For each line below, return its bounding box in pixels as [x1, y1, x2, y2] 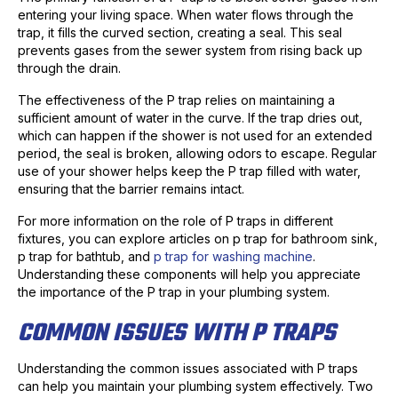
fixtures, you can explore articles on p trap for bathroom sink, [18, 231, 378, 247]
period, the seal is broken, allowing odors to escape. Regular [18, 146, 377, 162]
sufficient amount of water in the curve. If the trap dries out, [18, 110, 362, 126]
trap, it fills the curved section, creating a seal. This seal [18, 25, 342, 41]
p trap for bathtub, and [18, 249, 154, 265]
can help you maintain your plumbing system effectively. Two [18, 378, 373, 394]
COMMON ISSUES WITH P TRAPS [18, 314, 336, 354]
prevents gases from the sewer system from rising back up [18, 43, 362, 59]
